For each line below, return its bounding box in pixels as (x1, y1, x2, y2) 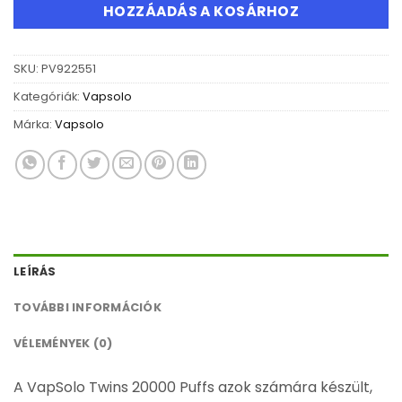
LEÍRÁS (13, 263, 57, 279)
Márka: (13, 116, 55, 132)
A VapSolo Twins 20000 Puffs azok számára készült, (13, 376, 372, 398)
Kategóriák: (13, 88, 83, 104)
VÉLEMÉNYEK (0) (13, 335, 113, 351)
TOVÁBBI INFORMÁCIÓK (13, 299, 162, 315)
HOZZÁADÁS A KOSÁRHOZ (102, 2, 300, 22)
